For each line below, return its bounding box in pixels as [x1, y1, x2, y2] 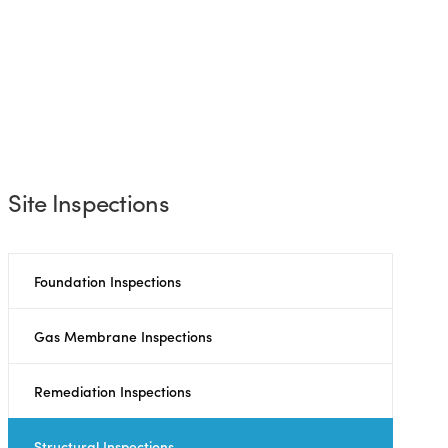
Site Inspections [8, 185, 169, 220]
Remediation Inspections [34, 381, 192, 402]
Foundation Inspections [34, 271, 182, 292]
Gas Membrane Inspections [34, 326, 213, 347]
